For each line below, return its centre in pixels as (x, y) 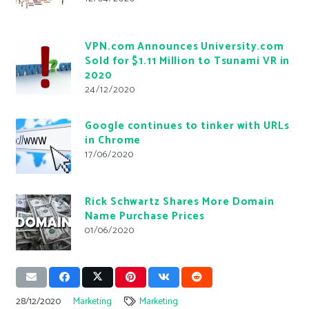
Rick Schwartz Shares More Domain (180, 202)
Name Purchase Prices (145, 217)
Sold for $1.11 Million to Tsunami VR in (188, 61)
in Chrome (113, 140)
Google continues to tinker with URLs (187, 126)
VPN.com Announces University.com (185, 46)
